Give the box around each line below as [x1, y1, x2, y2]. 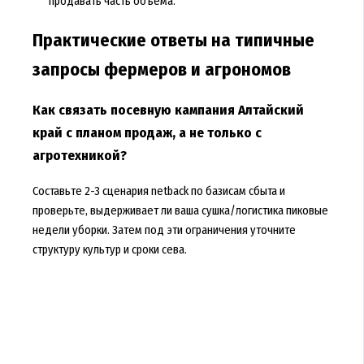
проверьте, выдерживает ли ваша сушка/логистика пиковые [32, 202, 328, 218]
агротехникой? [32, 146, 127, 164]
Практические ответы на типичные [32, 29, 314, 51]
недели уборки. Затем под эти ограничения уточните [32, 222, 296, 237]
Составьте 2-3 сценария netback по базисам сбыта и [32, 183, 285, 198]
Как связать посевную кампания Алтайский [32, 101, 304, 119]
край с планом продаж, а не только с [32, 123, 262, 141]
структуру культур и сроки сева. [32, 241, 187, 257]
